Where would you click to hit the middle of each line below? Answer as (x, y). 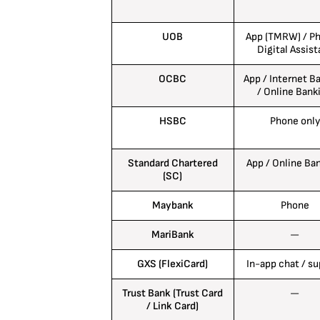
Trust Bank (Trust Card (172, 294)
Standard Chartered (172, 164)
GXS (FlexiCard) (172, 264)
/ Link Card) (172, 306)
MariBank (172, 235)
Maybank (172, 206)
